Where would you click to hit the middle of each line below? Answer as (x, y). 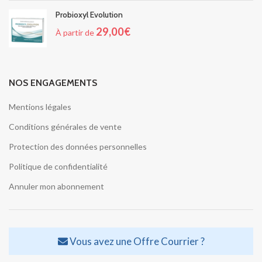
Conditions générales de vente (65, 126)
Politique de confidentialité (58, 166)
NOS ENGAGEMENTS (53, 82)
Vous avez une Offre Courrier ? (136, 241)
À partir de (76, 32)
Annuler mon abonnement (56, 186)
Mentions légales (40, 106)
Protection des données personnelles (78, 146)
